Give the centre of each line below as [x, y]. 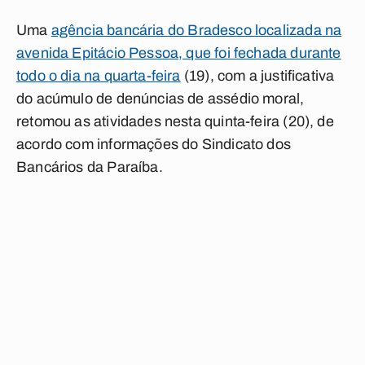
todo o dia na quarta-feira [99, 76]
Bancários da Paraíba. [91, 167]
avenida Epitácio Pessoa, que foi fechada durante [179, 53]
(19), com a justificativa [257, 76]
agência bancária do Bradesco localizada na [196, 30]
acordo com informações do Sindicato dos [154, 144]
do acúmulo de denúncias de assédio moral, [161, 99]
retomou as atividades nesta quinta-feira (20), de [175, 121]
